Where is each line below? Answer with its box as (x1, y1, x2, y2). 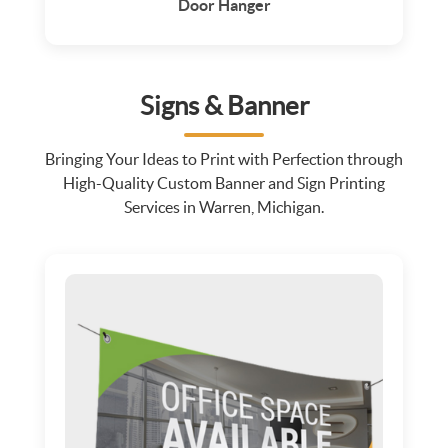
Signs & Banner (139, 90, 309, 120)
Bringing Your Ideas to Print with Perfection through (45, 149, 403, 168)
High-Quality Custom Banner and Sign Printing (63, 173, 385, 192)
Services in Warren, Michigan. (124, 197, 324, 216)
